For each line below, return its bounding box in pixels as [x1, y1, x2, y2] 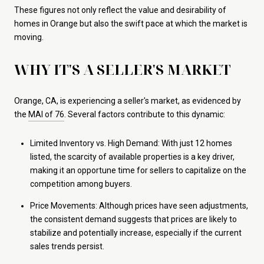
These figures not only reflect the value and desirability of [14, 5, 226, 15]
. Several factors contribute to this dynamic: [64, 109, 225, 119]
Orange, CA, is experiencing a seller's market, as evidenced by [14, 95, 241, 105]
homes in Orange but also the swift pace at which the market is [14, 19, 247, 29]
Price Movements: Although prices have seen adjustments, [29, 200, 248, 210]
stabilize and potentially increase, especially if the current [29, 227, 242, 237]
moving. [14, 32, 44, 42]
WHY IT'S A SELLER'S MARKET [14, 60, 231, 80]
